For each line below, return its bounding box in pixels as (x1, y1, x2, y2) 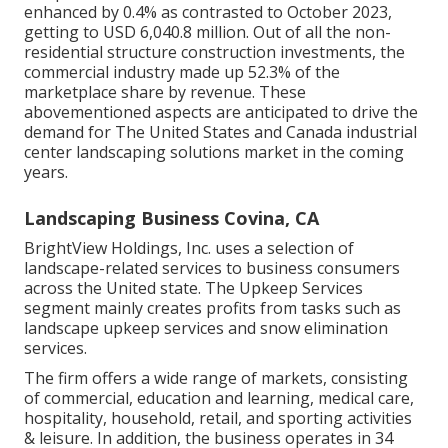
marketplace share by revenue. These (24, 80, 306, 103)
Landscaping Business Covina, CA (24, 205, 319, 230)
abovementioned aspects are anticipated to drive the (24, 100, 418, 123)
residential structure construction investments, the (24, 40, 405, 63)
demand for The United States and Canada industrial (24, 120, 417, 143)
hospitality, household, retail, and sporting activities (24, 406, 412, 429)
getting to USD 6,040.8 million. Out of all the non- (24, 20, 391, 43)
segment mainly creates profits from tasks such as (24, 296, 401, 319)
